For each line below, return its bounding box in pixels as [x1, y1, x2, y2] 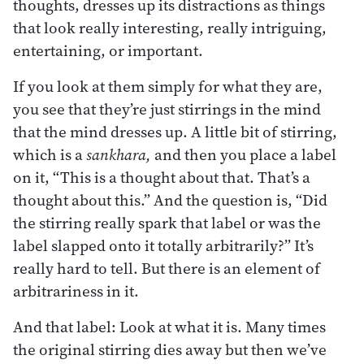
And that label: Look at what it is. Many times [13, 315, 326, 337]
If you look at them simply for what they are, [13, 75, 323, 97]
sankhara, [86, 143, 151, 165]
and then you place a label [151, 143, 336, 165]
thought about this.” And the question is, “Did [13, 188, 327, 210]
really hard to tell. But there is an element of [13, 257, 320, 279]
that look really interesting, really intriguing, [13, 16, 327, 38]
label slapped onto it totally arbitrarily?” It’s [13, 234, 314, 256]
